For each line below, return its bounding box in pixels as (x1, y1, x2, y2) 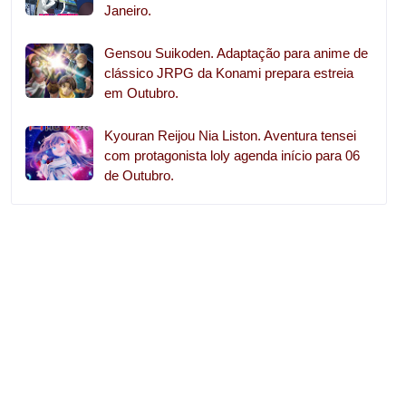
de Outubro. (104, 168, 174, 184)
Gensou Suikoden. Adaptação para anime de (104, 45, 368, 62)
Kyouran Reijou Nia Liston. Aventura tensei (104, 128, 356, 144)
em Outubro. (104, 85, 179, 101)
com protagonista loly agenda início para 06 (104, 148, 360, 164)
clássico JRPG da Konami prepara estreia (104, 65, 353, 82)
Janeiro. (104, 3, 151, 19)
